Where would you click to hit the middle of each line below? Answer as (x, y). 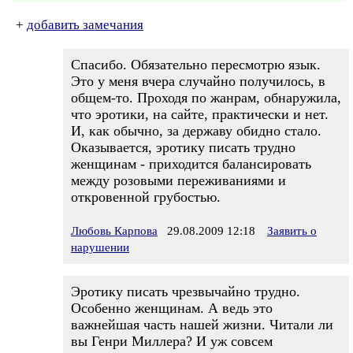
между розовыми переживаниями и (178, 180)
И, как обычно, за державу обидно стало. (196, 131)
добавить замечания (85, 25)
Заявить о (292, 231)
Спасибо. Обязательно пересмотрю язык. (196, 65)
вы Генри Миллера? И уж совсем (172, 341)
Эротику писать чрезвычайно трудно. (186, 292)
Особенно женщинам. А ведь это (172, 308)
